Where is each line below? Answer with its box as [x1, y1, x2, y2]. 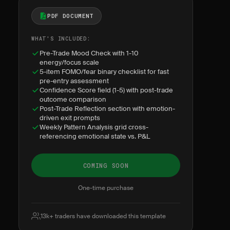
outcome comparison [40, 95, 106, 104]
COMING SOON [83, 161, 129, 169]
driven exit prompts [40, 113, 100, 122]
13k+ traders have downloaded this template [41, 212, 166, 220]
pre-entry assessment [40, 76, 109, 85]
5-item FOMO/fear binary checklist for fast [40, 67, 169, 76]
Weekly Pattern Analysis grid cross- [40, 123, 148, 131]
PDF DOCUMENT [47, 12, 94, 20]
